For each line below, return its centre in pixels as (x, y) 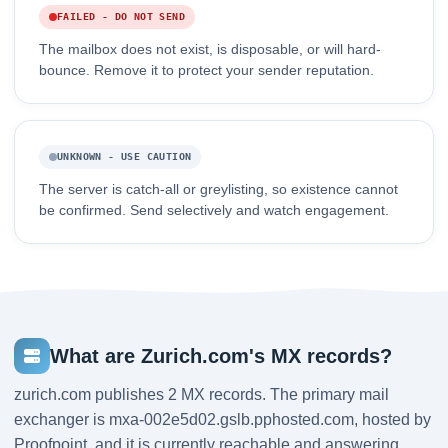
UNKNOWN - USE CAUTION (124, 157)
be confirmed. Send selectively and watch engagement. (214, 211)
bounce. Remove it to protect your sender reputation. (206, 71)
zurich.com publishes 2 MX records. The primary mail (201, 395)
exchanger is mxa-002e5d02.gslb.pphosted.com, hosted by (222, 420)
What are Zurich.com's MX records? (221, 355)
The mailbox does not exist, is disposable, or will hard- (210, 50)
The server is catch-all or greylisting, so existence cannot (218, 190)
